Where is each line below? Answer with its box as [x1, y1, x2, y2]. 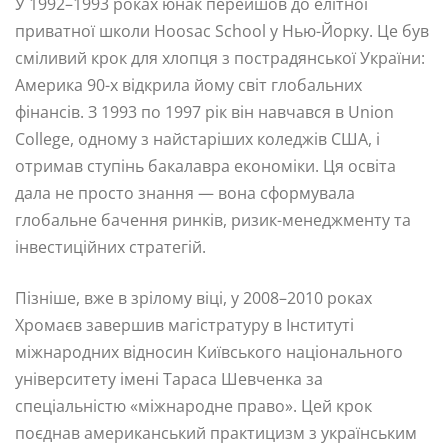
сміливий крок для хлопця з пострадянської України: [15, 46, 425, 69]
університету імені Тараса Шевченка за [15, 367, 323, 390]
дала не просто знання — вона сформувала [15, 181, 355, 204]
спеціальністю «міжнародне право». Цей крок [15, 394, 372, 417]
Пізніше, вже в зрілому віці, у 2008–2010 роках [15, 286, 372, 309]
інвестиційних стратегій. [15, 235, 206, 258]
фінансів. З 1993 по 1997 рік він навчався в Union [15, 100, 394, 123]
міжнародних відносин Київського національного [15, 340, 403, 363]
